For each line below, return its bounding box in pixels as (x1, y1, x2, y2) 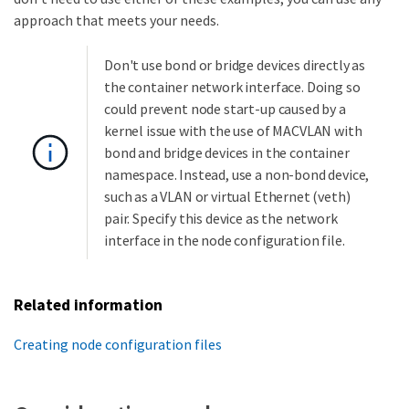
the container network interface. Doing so (104, 78, 361, 97)
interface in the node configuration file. (104, 231, 345, 250)
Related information (14, 295, 163, 316)
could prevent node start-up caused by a (104, 100, 346, 119)
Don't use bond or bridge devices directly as (104, 56, 365, 75)
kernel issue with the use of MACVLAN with (104, 121, 362, 141)
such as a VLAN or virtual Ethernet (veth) (104, 187, 351, 206)
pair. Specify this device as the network (104, 209, 338, 228)
